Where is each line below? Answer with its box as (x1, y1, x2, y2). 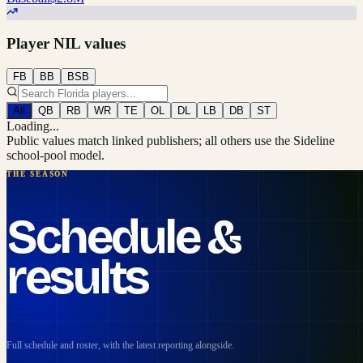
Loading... (6, 119, 59, 134)
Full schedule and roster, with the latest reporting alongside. (6, 339, 234, 351)
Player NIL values (6, 35, 126, 53)
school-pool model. (6, 148, 105, 163)
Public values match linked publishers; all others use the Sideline (6, 134, 335, 148)
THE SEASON (6, 169, 70, 178)
